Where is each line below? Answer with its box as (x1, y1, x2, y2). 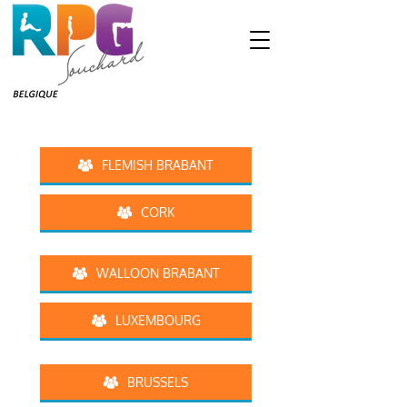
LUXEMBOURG (114, 312, 201, 328)
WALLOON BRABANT (95, 264, 220, 281)
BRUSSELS (127, 373, 188, 390)
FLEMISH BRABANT (102, 156, 213, 173)
